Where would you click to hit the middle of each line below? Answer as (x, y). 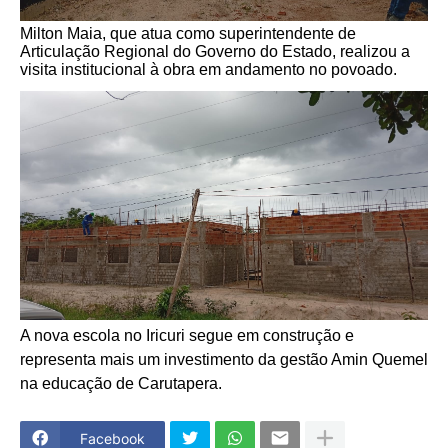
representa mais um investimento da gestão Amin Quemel (224, 360)
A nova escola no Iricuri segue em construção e (187, 336)
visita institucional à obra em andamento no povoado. (208, 70)
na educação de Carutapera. (121, 384)
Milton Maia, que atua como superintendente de (188, 34)
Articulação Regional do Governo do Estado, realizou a (215, 52)
